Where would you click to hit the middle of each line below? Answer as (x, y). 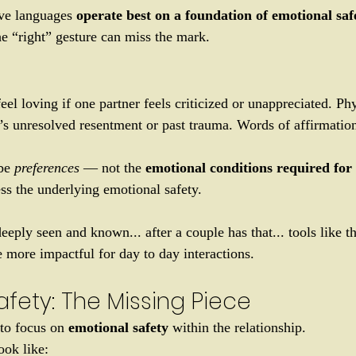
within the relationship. (239, 327)
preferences (47, 168)
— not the (112, 168)
